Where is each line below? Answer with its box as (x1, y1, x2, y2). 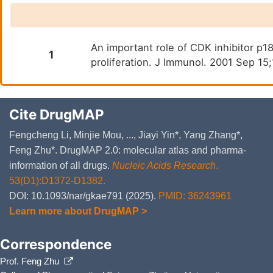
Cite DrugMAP (9, 105, 104, 122)
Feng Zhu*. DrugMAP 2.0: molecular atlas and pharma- (9, 145, 246, 156)
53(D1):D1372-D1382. (9, 175, 105, 186)
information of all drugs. (9, 160, 112, 171)
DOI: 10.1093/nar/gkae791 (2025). (9, 191, 158, 202)
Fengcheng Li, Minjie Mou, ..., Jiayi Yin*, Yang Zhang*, (9, 130, 243, 141)
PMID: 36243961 (158, 191, 232, 202)
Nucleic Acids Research (112, 160, 216, 171)
